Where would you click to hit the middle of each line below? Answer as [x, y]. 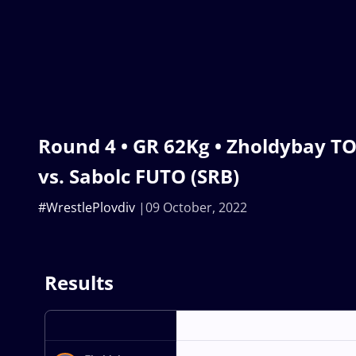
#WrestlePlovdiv [87, 208]
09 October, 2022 [196, 208]
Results [79, 283]
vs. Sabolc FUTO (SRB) [139, 176]
